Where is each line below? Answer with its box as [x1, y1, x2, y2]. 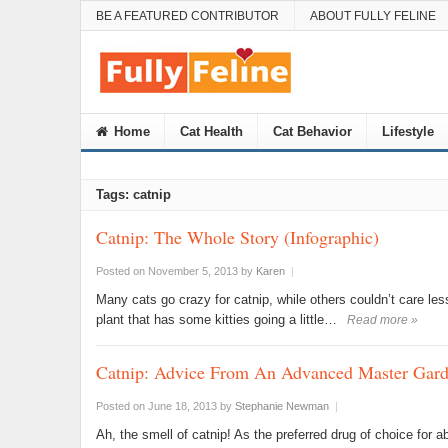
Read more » [346, 313, 418, 327]
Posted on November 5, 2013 [95, 265, 238, 277]
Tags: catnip [95, 187, 171, 202]
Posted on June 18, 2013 [95, 400, 217, 412]
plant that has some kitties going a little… [95, 312, 337, 327]
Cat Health [179, 124, 243, 139]
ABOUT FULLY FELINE [309, 9, 436, 23]
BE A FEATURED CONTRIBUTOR [95, 9, 279, 23]
